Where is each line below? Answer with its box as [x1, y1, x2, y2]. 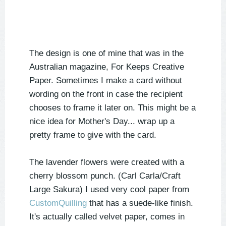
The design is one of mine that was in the [29, 48, 184, 59]
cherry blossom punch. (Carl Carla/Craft [29, 171, 181, 181]
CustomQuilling [29, 198, 87, 208]
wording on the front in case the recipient [29, 89, 183, 99]
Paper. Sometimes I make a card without [29, 76, 182, 86]
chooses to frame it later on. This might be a [29, 103, 196, 113]
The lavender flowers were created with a [29, 157, 184, 167]
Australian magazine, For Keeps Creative [29, 62, 184, 72]
